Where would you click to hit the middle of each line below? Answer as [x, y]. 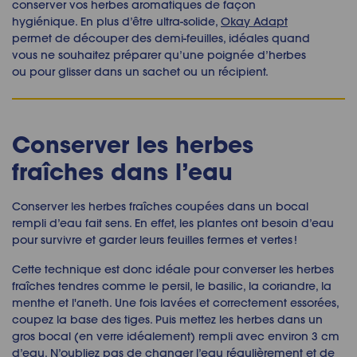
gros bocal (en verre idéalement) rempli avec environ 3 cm [176, 337]
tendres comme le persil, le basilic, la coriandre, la [195, 286]
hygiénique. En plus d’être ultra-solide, [116, 22]
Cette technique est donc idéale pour [117, 270]
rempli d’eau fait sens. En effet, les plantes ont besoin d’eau [173, 224]
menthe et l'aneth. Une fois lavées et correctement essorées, [175, 303]
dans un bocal [266, 207]
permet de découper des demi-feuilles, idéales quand [161, 39]
